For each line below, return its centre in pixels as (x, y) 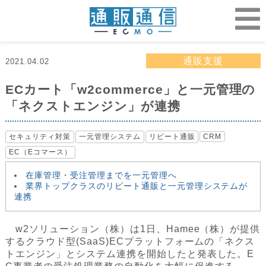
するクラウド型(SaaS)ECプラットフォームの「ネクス (130, 242)
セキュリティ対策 (40, 137)
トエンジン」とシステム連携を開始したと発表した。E (130, 254)
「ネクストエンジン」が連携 (93, 106)
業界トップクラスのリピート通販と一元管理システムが (137, 186)
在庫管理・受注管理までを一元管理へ (101, 175)
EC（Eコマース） (40, 152)
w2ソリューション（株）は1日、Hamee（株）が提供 (133, 229)
